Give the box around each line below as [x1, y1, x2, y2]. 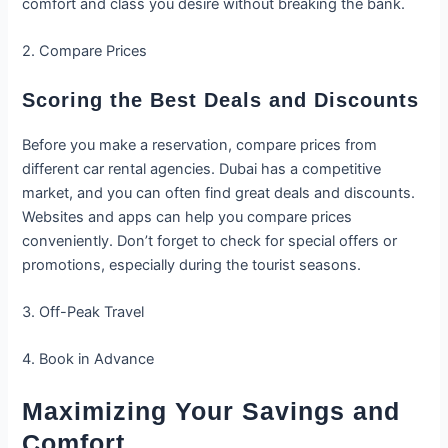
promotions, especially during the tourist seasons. [22, 255, 362, 274]
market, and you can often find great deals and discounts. [22, 183, 416, 202]
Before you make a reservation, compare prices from [22, 135, 378, 154]
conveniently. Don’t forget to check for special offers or [22, 231, 398, 250]
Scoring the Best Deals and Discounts [22, 88, 420, 111]
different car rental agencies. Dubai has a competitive [22, 159, 382, 178]
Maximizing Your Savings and [22, 396, 401, 425]
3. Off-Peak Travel [22, 303, 145, 322]
